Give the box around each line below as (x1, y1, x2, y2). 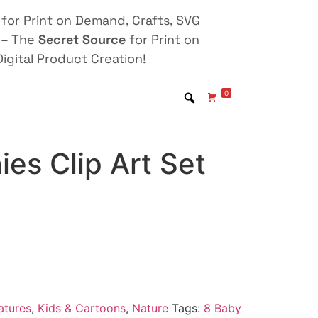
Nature (131, 300, 168, 315)
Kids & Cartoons (37, 300, 126, 315)
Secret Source (38, 31, 126, 48)
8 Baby (203, 300, 241, 315)
